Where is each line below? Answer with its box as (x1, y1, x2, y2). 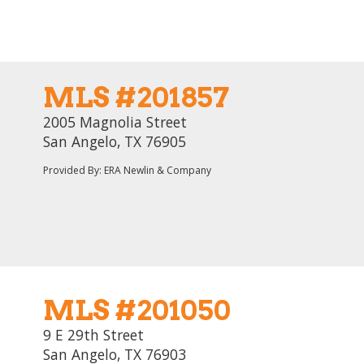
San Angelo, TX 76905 (43, 132, 186, 151)
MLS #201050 (43, 293, 231, 327)
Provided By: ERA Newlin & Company (43, 163, 211, 177)
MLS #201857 (43, 80, 229, 114)
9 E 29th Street (43, 325, 144, 344)
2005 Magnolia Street (43, 112, 187, 132)
